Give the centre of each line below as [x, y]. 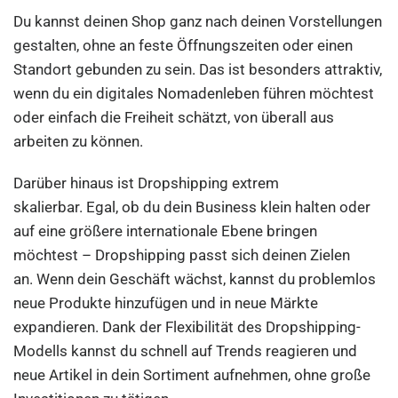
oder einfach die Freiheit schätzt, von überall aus [174, 117]
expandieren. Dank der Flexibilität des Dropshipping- [187, 327]
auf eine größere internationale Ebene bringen [166, 231]
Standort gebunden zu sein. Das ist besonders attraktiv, [198, 69]
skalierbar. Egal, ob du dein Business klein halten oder [192, 207]
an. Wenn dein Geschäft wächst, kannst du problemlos [195, 279]
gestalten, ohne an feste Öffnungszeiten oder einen [183, 45]
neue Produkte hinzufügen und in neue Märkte [166, 303]
